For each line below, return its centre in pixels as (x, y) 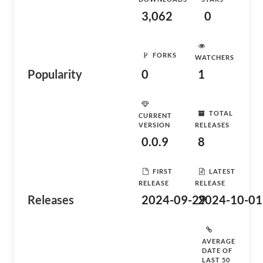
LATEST (222, 171)
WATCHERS (215, 57)
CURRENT (155, 115)
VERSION (154, 125)
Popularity (55, 74)
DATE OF (217, 250)
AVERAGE (219, 241)
